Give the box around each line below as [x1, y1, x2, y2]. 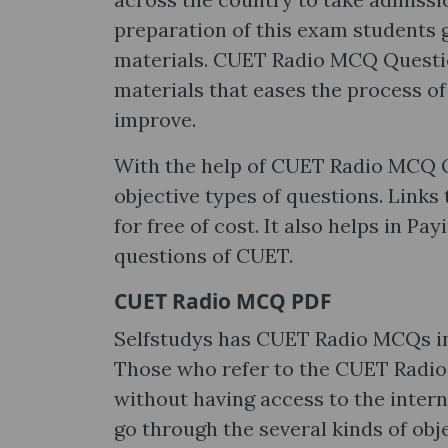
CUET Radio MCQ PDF [114, 287, 332, 315]
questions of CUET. [114, 243, 293, 268]
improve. [114, 107, 196, 132]
